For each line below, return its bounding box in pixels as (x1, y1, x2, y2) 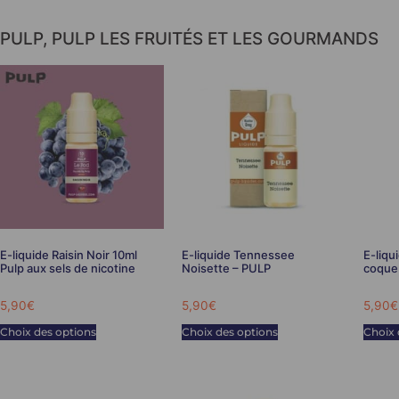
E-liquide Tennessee (181, 248, 295, 263)
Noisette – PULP (181, 261, 271, 276)
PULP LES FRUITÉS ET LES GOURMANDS (52, 28, 379, 49)
